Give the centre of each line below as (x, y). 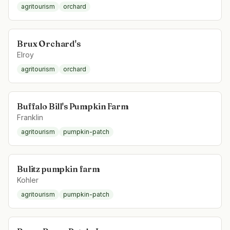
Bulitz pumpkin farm (59, 169)
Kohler (28, 180)
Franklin (30, 117)
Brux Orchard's (49, 44)
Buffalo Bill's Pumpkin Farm (73, 106)
